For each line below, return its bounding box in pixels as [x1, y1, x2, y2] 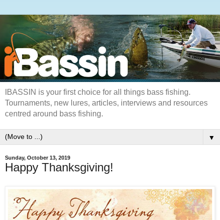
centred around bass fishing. [5, 110, 103, 118]
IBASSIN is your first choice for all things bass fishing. [5, 88, 191, 97]
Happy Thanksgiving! [5, 161, 113, 174]
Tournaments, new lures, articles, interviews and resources [5, 99, 208, 108]
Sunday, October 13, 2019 [5, 155, 70, 161]
